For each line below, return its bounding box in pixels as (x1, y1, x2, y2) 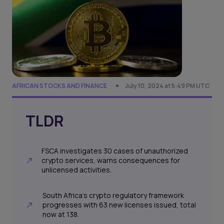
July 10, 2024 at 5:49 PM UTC (125, 81, 209, 90)
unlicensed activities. (41, 165, 112, 175)
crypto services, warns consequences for (41, 155, 180, 165)
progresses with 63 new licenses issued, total (42, 200, 196, 210)
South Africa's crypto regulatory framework (42, 190, 184, 200)
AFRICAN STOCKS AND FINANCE (12, 81, 107, 90)
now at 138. (42, 209, 79, 219)
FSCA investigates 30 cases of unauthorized (41, 146, 188, 156)
